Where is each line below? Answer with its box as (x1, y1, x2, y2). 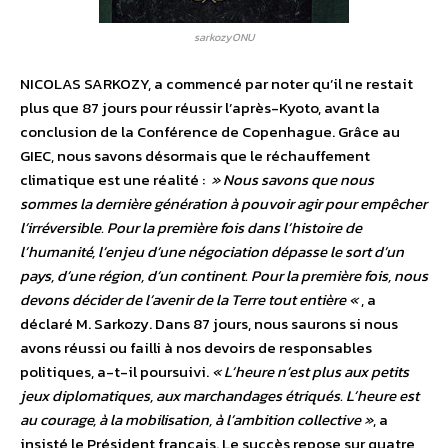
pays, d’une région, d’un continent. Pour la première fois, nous (20, 264, 428, 288)
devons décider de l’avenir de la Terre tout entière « (20, 288, 361, 312)
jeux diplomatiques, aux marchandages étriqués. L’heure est (20, 384, 419, 408)
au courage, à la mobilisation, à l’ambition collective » (20, 408, 373, 432)
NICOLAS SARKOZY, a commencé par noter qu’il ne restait (20, 72, 413, 96)
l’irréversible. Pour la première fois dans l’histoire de (20, 216, 362, 240)
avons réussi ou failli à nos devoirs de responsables (20, 336, 372, 360)
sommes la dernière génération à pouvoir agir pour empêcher (20, 192, 427, 216)
